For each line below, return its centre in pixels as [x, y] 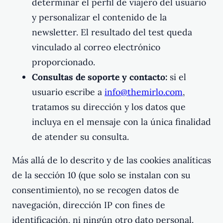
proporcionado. [63, 62]
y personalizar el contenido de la [99, 17]
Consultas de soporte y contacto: [100, 77]
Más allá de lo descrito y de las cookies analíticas [111, 160]
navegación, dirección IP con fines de [89, 205]
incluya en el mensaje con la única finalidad [121, 121]
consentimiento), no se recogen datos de [96, 190]
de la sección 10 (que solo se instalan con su [101, 175]
